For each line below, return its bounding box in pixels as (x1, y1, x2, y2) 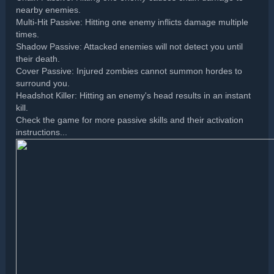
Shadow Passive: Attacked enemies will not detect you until (16, 42, 243, 52)
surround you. (16, 79, 70, 89)
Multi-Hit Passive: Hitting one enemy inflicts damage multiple (16, 18, 249, 28)
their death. (16, 54, 61, 64)
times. (16, 30, 40, 40)
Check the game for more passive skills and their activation (16, 116, 244, 125)
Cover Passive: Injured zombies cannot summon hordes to (16, 67, 243, 76)
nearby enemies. (16, 6, 81, 15)
